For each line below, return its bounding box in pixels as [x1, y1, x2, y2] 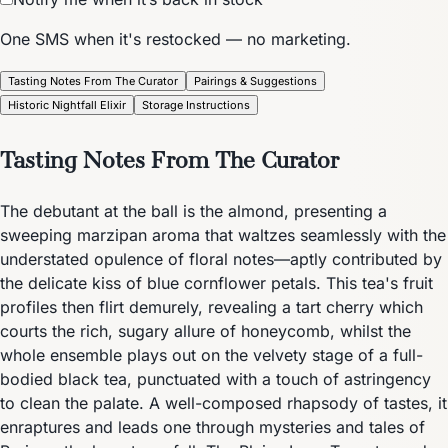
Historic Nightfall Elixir [8, 97, 126, 112]
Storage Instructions [142, 97, 250, 112]
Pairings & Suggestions [194, 73, 317, 88]
